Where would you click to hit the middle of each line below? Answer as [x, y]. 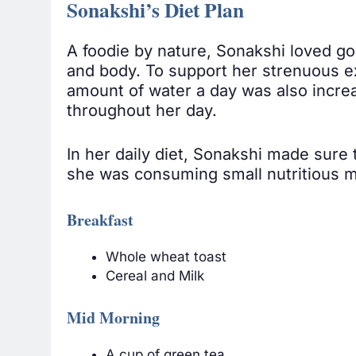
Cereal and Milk [155, 276]
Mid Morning [113, 317]
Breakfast [100, 220]
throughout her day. [142, 111]
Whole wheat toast [166, 257]
